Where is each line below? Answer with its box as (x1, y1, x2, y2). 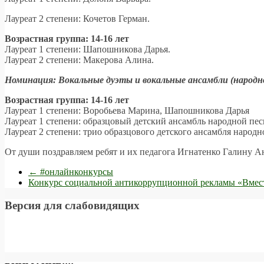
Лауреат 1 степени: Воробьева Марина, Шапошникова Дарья (5, 105, 249, 115)
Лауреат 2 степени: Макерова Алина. (5, 54, 154, 65)
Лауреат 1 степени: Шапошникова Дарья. (5, 44, 170, 54)
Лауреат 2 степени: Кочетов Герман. (5, 13, 150, 24)
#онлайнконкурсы (38, 166, 113, 177)
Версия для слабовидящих (5, 199, 140, 212)
